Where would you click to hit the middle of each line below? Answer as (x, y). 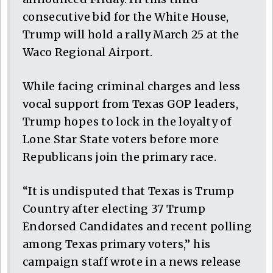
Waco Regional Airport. (88, 52)
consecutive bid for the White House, (126, 16)
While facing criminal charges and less (132, 86)
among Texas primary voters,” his (117, 244)
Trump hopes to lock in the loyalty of (127, 121)
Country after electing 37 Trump (114, 208)
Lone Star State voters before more (121, 139)
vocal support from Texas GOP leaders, (130, 104)
